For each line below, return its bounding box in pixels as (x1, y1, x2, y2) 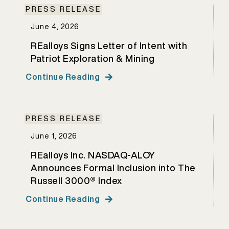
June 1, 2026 (31, 132, 77, 140)
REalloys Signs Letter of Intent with (31, 41, 187, 50)
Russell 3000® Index (31, 176, 122, 185)
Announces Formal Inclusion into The (31, 163, 196, 172)
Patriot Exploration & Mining (31, 54, 154, 63)
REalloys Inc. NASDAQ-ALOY (31, 150, 155, 159)
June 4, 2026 (31, 23, 79, 30)
